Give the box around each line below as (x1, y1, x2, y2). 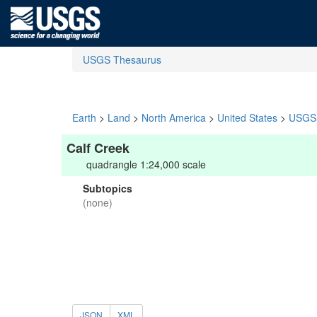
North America (142, 110, 206, 125)
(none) (83, 195, 113, 209)
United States (217, 110, 277, 125)
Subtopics (83, 181, 132, 195)
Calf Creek (67, 139, 129, 157)
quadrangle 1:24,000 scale (86, 157, 206, 171)
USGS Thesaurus (83, 52, 161, 67)
